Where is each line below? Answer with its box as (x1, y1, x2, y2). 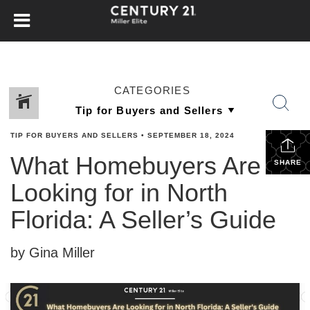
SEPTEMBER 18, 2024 (147, 131, 235, 139)
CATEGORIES (113, 84, 190, 96)
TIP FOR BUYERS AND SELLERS (10, 131, 138, 139)
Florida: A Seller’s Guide (10, 206, 276, 234)
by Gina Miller (10, 245, 95, 260)
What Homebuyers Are (10, 152, 261, 180)
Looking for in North (10, 179, 228, 207)
